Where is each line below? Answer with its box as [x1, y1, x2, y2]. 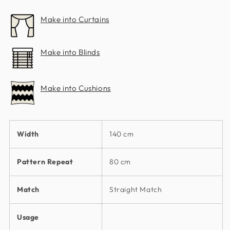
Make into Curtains [41, 14, 109, 25]
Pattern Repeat [17, 157, 73, 166]
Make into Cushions [41, 83, 111, 93]
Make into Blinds [41, 47, 100, 57]
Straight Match [109, 184, 162, 194]
